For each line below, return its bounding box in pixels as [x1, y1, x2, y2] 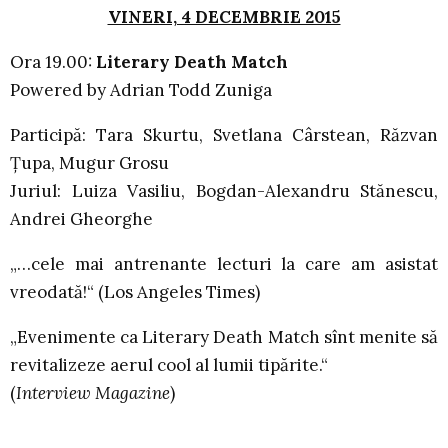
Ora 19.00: [10, 50, 96, 73]
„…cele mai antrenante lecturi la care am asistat [10, 252, 438, 275]
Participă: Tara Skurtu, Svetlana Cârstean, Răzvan [10, 123, 438, 146]
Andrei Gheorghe [10, 207, 153, 230]
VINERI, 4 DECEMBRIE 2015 [107, 5, 341, 28]
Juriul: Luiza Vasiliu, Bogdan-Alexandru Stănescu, [10, 179, 438, 202]
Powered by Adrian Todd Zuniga [10, 78, 272, 101]
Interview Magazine [16, 381, 170, 404]
